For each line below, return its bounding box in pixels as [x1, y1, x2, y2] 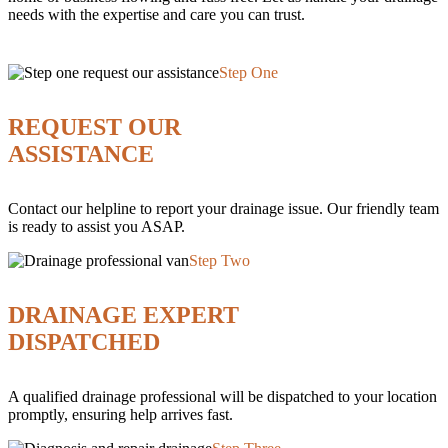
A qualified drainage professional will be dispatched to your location [8, 387, 437, 405]
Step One [219, 63, 278, 81]
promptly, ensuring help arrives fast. [8, 405, 233, 423]
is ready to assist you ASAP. [8, 217, 185, 235]
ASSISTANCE [8, 140, 154, 167]
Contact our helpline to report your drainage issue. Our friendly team [8, 199, 439, 217]
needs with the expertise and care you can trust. [8, 5, 305, 23]
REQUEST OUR [8, 113, 181, 140]
